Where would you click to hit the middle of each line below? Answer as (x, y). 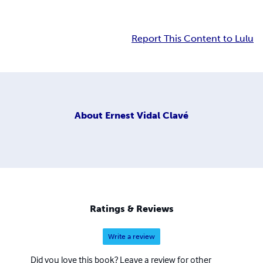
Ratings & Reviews (131, 209)
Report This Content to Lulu (193, 39)
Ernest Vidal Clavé (147, 115)
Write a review (131, 237)
